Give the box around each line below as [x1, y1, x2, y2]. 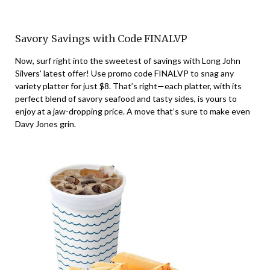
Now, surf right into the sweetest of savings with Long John [15, 55, 240, 66]
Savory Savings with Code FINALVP [15, 33, 187, 45]
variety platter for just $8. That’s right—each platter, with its [15, 81, 242, 92]
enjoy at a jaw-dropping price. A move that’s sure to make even [15, 106, 250, 117]
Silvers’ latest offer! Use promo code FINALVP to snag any [15, 68, 234, 79]
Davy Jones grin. [15, 119, 76, 130]
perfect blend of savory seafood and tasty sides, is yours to [15, 93, 237, 104]
